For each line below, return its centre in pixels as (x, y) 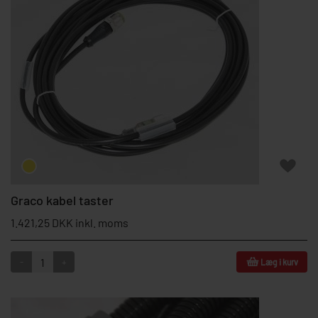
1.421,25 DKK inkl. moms (70, 223)
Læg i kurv (279, 262)
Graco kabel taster (62, 200)
